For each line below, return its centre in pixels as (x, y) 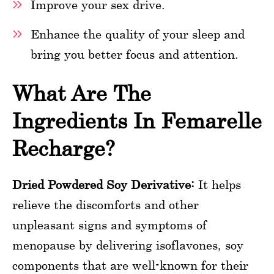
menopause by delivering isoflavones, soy (128, 245)
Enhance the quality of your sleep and (138, 34)
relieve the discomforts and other (106, 204)
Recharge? (64, 148)
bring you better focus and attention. (135, 54)
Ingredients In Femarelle (137, 120)
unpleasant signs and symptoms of (109, 224)
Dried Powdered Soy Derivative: (103, 184)
